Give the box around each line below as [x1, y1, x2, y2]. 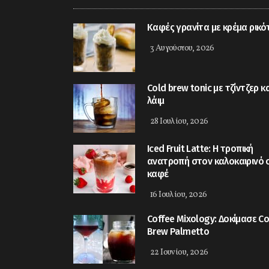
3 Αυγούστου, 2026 [150, 43, 214, 55]
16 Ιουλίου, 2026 [150, 189, 207, 201]
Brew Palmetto [147, 226, 210, 238]
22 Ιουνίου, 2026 [150, 247, 208, 259]
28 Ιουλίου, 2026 [150, 116, 208, 128]
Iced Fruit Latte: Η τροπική [147, 143, 253, 155]
